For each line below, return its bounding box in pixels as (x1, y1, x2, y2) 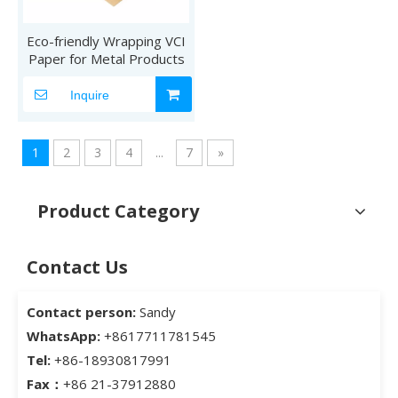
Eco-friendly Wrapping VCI (27, 31, 186, 50)
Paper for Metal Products (28, 49, 185, 68)
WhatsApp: (27, 326, 104, 345)
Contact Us (27, 254, 128, 279)
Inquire (69, 87, 109, 102)
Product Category (37, 198, 199, 223)
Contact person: (27, 302, 136, 321)
